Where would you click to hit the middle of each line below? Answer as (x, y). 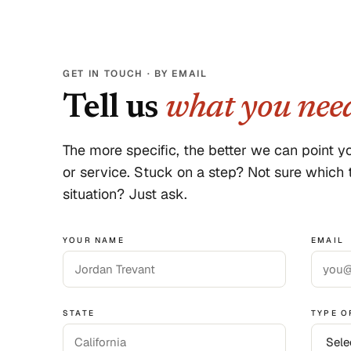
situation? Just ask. (125, 194)
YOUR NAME (94, 240)
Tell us (114, 109)
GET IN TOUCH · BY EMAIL (135, 74)
